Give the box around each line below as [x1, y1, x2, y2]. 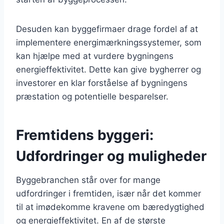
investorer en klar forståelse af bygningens [16, 77, 187, 88]
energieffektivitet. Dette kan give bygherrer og [16, 64, 201, 74]
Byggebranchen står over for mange [16, 174, 160, 185]
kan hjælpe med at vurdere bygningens [16, 50, 173, 61]
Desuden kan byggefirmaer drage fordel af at [16, 23, 198, 34]
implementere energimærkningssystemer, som [16, 37, 201, 47]
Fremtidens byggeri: [16, 126, 153, 143]
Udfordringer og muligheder [16, 147, 206, 164]
